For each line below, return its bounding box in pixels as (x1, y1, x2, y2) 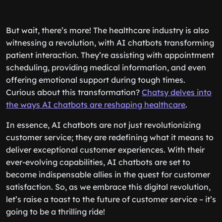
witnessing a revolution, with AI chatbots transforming (6, 38, 214, 48)
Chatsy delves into (142, 87, 212, 97)
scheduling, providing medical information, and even (6, 62, 206, 72)
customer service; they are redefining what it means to (6, 132, 214, 142)
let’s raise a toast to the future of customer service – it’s (6, 194, 216, 204)
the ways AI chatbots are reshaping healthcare (6, 100, 185, 110)
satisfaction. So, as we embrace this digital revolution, (6, 182, 211, 192)
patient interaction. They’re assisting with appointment (6, 50, 214, 60)
